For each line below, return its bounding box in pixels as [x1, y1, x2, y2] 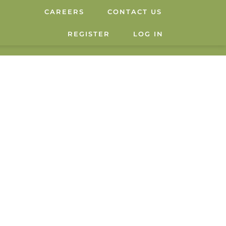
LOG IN [133, 30, 163, 38]
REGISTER [67, 30, 110, 38]
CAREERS [44, 8, 84, 16]
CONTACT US [107, 8, 162, 16]
